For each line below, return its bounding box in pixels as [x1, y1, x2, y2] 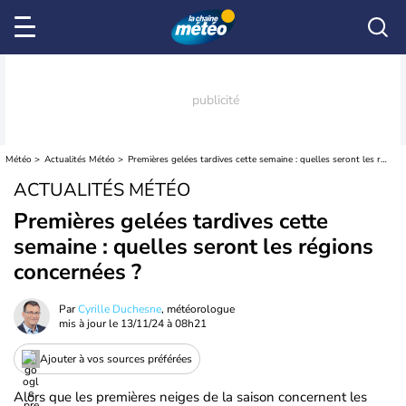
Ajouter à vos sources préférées [40, 351, 192, 366]
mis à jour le [59, 316, 121, 331]
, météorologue [161, 302, 235, 316]
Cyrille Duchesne [78, 302, 161, 316]
